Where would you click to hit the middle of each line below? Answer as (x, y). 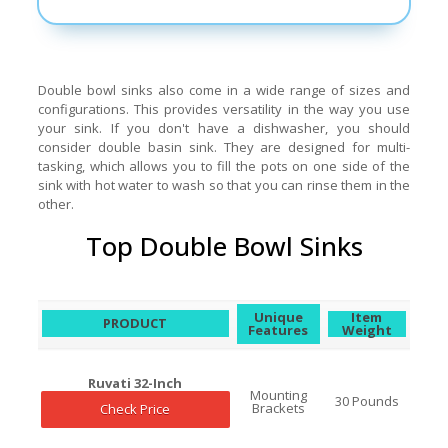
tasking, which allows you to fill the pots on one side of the (224, 165)
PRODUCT (135, 322)
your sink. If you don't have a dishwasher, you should (224, 127)
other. (55, 203)
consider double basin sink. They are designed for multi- (224, 146)
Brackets (278, 407)
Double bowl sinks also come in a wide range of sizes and (224, 89)
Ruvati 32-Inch (135, 382)
